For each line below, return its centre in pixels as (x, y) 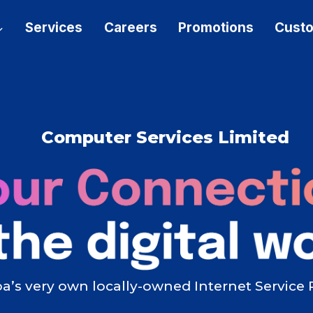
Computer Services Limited (165, 137)
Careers (130, 28)
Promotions (216, 28)
